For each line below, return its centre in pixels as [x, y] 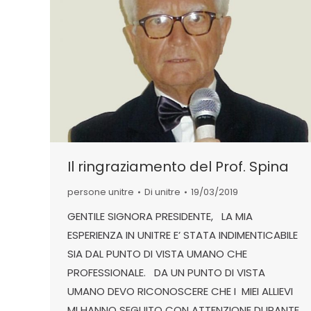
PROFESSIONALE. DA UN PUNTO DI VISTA [166, 273]
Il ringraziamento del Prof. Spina [178, 167]
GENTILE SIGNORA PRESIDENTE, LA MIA [160, 217]
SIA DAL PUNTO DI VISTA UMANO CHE [157, 254]
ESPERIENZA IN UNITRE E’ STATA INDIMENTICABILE [183, 235]
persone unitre [101, 192]
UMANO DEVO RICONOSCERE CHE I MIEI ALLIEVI [180, 292]
